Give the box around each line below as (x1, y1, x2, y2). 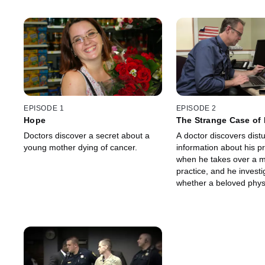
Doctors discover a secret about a (24, 131, 150, 141)
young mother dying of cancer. (24, 143, 137, 153)
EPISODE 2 (176, 104, 216, 113)
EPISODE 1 (24, 104, 64, 113)
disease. (176, 202, 208, 212)
